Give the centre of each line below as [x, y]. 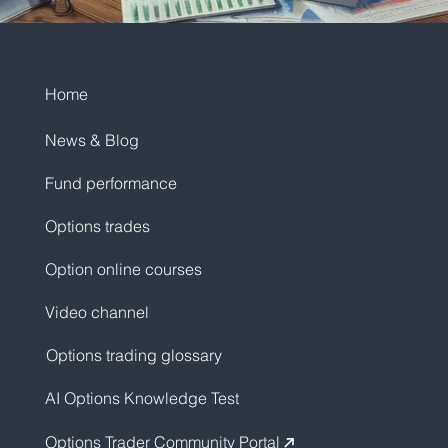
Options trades [97, 226]
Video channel [96, 312]
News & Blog [91, 140]
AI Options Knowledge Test [141, 398]
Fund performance [110, 183]
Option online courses [123, 269]
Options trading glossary [133, 355]
